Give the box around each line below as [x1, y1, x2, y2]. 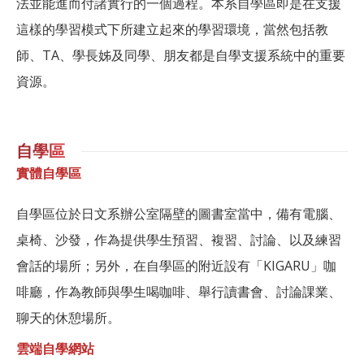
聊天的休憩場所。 [16, 309, 120, 327]
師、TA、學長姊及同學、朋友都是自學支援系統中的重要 [16, 46, 345, 65]
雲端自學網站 [16, 341, 94, 357]
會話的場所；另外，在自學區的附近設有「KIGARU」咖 [16, 257, 336, 275]
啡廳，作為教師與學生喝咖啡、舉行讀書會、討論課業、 [16, 283, 341, 301]
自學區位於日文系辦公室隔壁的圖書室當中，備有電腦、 [16, 205, 341, 223]
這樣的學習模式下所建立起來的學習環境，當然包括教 [16, 20, 328, 39]
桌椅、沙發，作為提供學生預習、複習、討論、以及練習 [16, 231, 341, 249]
